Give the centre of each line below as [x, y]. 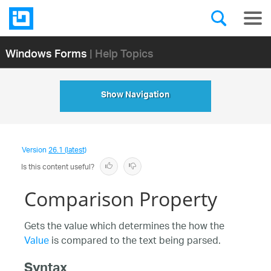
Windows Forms [46, 53]
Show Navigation [135, 96]
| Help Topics [121, 53]
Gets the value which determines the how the [124, 227]
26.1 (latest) [67, 150]
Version [35, 150]
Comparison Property [121, 199]
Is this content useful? [58, 167]
